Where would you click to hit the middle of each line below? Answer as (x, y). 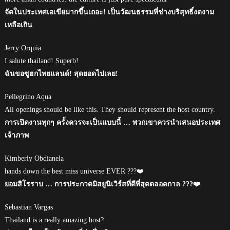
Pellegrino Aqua (28, 97)
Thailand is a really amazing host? (54, 220)
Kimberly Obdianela (34, 158)
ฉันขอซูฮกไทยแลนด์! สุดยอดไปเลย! (61, 73)
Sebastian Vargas (28, 207)
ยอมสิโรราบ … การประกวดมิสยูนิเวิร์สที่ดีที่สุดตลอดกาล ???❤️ (102, 184)
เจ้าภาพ (16, 135)
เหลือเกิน (18, 25)
